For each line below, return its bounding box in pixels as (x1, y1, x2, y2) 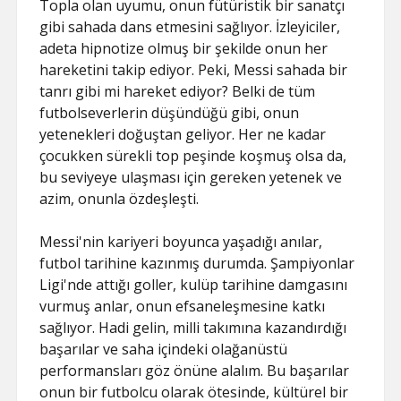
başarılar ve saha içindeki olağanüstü (39, 339, 288, 359)
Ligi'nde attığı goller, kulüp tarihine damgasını (39, 275, 348, 294)
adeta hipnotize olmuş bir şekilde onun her (39, 38, 328, 58)
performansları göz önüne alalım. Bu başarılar (39, 361, 350, 380)
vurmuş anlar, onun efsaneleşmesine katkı (39, 296, 326, 316)
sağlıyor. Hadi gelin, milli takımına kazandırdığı (39, 318, 347, 337)
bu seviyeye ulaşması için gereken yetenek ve (39, 167, 343, 187)
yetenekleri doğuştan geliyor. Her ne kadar (39, 124, 327, 144)
